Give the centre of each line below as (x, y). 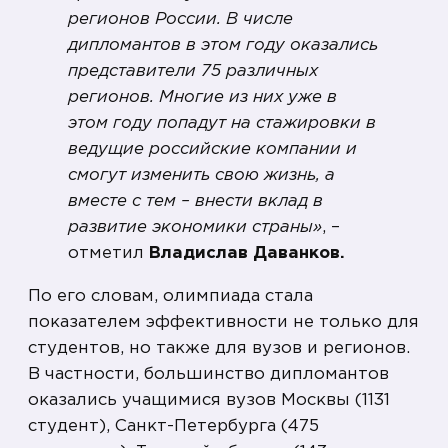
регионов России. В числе (180, 20)
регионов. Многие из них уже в (202, 98)
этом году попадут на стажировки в (222, 124)
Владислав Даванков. (249, 254)
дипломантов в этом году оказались (223, 46)
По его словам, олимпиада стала (170, 297)
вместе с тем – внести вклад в (195, 202)
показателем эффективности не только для (223, 323)
